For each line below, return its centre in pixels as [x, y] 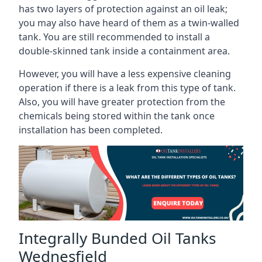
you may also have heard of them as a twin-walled [129, 23]
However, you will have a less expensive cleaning [125, 74]
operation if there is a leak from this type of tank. [127, 88]
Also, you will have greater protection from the [122, 102]
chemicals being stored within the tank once [117, 116]
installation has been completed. [91, 130]
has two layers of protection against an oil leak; [123, 9]
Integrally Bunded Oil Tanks [117, 238]
